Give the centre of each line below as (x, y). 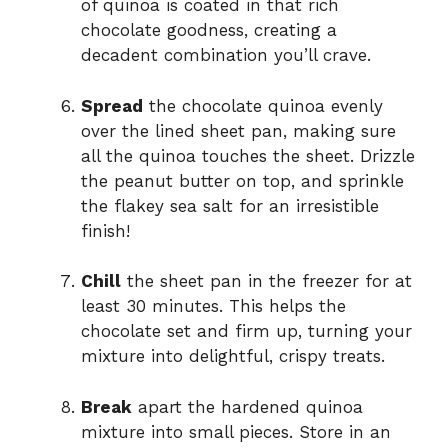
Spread (112, 105)
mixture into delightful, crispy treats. (233, 356)
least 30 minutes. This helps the (213, 306)
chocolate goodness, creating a (209, 30)
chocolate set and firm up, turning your (246, 331)
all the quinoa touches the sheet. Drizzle (248, 155)
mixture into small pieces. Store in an (236, 431)
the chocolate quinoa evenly (263, 105)
